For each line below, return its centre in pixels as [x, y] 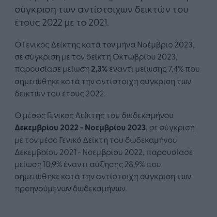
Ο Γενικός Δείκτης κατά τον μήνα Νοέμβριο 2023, [105, 44]
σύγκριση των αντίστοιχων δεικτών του [101, 9]
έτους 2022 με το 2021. [62, 22]
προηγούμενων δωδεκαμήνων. [71, 188]
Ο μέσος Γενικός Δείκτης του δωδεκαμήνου [94, 115]
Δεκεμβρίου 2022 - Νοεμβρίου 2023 [80, 127]
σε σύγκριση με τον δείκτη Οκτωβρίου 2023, [96, 56]
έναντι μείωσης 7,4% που [154, 68]
